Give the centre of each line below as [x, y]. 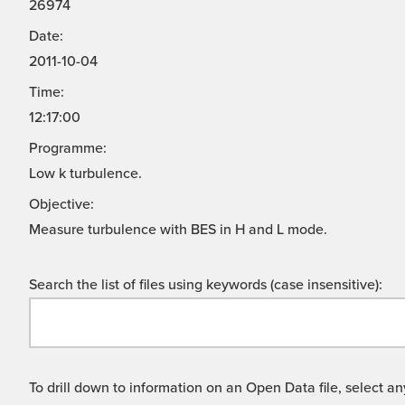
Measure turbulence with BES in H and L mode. [178, 230]
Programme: [68, 149]
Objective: [61, 205]
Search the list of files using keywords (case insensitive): [206, 285]
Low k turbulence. [85, 174]
